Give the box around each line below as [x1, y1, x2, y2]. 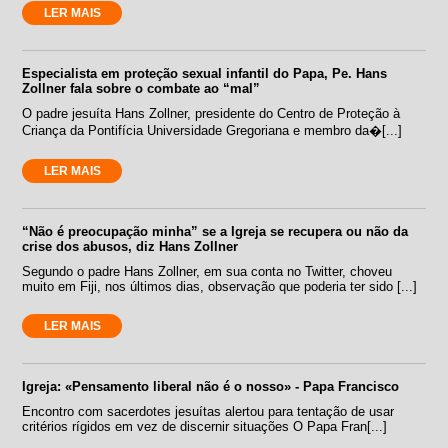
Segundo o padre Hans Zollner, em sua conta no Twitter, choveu [22, 263, 393, 279]
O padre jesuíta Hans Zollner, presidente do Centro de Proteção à [22, 105, 401, 121]
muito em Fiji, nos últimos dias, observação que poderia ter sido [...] [22, 278, 418, 294]
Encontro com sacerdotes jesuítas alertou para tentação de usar [22, 403, 395, 419]
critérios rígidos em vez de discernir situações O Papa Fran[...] [22, 418, 388, 434]
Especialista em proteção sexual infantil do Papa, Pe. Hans [22, 65, 388, 81]
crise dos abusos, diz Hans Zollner [22, 238, 239, 254]
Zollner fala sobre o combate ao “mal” [22, 80, 261, 96]
